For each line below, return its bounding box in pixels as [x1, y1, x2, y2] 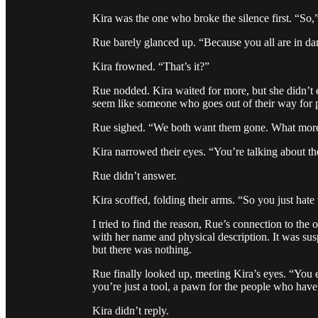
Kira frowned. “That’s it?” [92, 60, 209, 73]
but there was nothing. [92, 243, 192, 256]
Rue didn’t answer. [92, 170, 177, 182]
